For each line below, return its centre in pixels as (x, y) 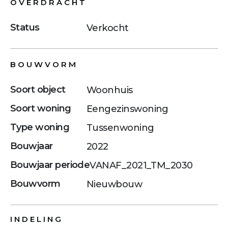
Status (25, 28)
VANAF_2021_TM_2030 (141, 165)
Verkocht (108, 28)
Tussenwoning (120, 127)
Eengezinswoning (127, 109)
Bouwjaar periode (50, 165)
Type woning (40, 127)
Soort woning (41, 109)
